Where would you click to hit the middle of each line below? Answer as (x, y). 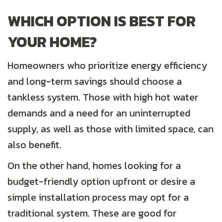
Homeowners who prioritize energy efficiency (107, 66)
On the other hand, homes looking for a (94, 166)
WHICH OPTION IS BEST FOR (102, 21)
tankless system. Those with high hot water (103, 97)
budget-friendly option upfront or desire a (101, 182)
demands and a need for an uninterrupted (99, 113)
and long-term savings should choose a (95, 82)
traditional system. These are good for (92, 213)
